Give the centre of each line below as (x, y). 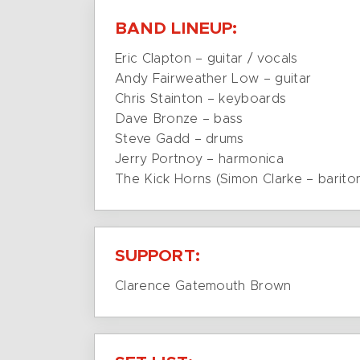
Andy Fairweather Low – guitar (213, 79)
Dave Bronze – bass (179, 119)
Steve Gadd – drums (180, 139)
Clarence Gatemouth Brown (203, 286)
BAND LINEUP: (176, 29)
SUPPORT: (157, 256)
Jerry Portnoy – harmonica (199, 159)
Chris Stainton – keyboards (201, 99)
